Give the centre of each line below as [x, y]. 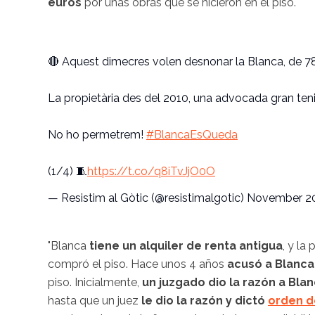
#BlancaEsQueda [192, 134]
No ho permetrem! [97, 134]
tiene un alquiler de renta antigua [185, 245]
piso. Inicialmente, [94, 282]
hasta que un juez [93, 300]
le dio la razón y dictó [203, 300]
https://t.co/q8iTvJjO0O [151, 171]
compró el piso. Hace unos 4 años [136, 264]
